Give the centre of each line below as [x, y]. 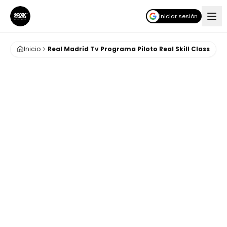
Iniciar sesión [178, 16]
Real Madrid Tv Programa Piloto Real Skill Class [129, 49]
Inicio [32, 49]
